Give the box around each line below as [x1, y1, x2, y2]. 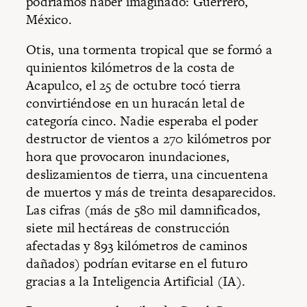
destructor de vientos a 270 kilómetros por [26, 129, 271, 148]
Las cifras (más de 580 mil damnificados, [26, 200, 261, 219]
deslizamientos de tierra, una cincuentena [26, 164, 268, 184]
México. [26, 10, 72, 29]
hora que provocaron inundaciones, [26, 147, 230, 166]
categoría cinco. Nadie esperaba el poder [26, 111, 258, 130]
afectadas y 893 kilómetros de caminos [26, 236, 247, 255]
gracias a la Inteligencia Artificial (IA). [26, 271, 260, 291]
